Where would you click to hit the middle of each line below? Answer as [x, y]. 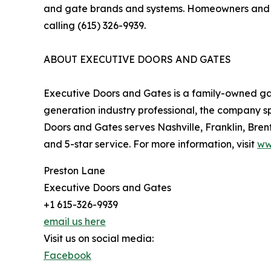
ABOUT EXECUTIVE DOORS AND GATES [137, 59]
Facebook [67, 255]
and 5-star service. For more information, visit [150, 144]
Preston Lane [74, 170]
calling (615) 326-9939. [95, 25]
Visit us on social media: [99, 238]
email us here [75, 221]
